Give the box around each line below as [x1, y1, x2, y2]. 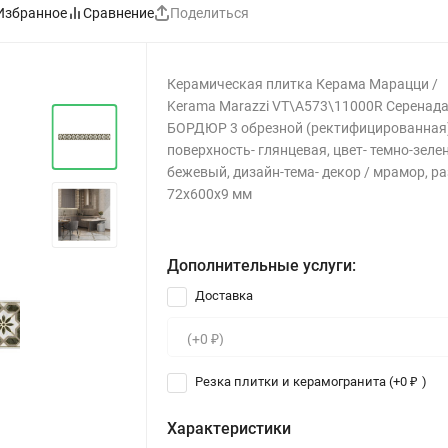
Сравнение [83, 5, 154, 21]
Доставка [192, 288, 254, 304]
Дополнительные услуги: [167, 256, 357, 275]
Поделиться [170, 5, 249, 21]
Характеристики [167, 418, 292, 438]
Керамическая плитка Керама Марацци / [167, 76, 439, 92]
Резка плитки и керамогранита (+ [192, 374, 401, 389]
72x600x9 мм [167, 186, 253, 202]
